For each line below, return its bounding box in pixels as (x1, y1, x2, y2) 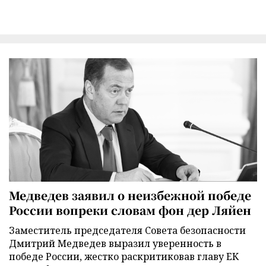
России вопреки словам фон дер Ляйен (9, 201, 251, 218)
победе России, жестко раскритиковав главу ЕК (9, 249, 239, 263)
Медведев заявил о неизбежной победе (9, 186, 251, 203)
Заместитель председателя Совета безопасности (9, 223, 246, 237)
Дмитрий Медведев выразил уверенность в (9, 236, 221, 250)
